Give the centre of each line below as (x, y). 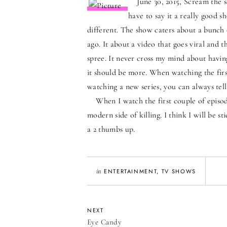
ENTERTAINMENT (130, 171)
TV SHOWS (179, 171)
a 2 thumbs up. (111, 129)
